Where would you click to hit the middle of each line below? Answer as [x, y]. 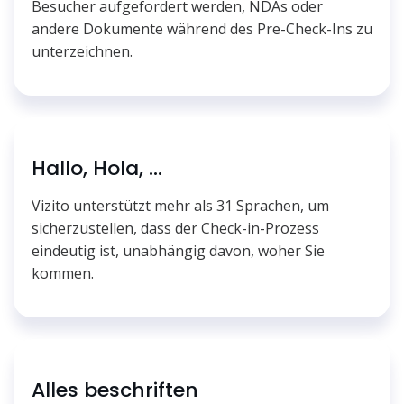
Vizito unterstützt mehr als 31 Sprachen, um [180, 206]
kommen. [63, 274]
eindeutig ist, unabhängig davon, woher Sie [178, 251]
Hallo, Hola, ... [97, 169]
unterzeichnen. [82, 52]
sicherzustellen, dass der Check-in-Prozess [175, 229]
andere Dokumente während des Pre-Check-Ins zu [202, 29]
